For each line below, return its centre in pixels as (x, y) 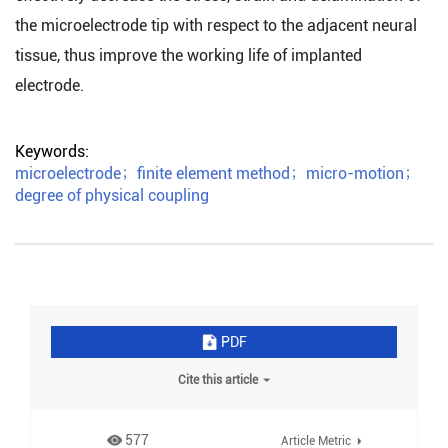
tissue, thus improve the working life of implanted (188, 55)
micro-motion (355, 173)
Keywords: (54, 151)
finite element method (213, 173)
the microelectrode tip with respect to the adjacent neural (216, 25)
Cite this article (218, 380)
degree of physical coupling (112, 195)
